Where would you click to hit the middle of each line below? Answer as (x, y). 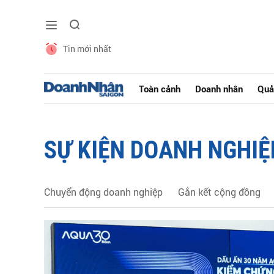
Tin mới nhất (87, 49)
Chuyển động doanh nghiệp (103, 192)
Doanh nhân (219, 89)
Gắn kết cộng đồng (219, 192)
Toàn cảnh (160, 89)
